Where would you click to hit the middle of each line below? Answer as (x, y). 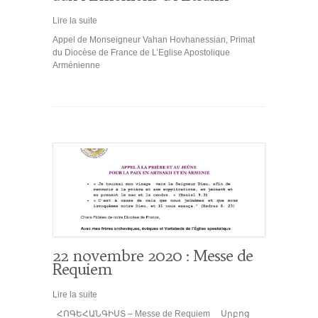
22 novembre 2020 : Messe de (153, 256)
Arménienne (76, 66)
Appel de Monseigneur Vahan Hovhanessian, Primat (154, 40)
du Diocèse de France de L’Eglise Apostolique (141, 53)
